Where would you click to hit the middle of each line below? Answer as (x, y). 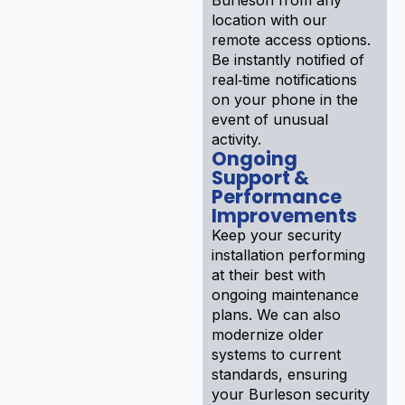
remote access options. (291, 39)
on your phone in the (285, 99)
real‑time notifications (284, 79)
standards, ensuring (279, 374)
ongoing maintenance (285, 294)
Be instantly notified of (288, 59)
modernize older (268, 334)
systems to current (276, 354)
